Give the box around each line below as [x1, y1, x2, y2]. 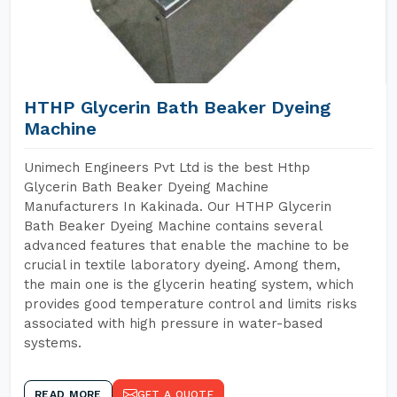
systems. [24, 335, 82, 351]
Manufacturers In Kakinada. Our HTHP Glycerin [24, 198, 331, 214]
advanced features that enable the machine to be [24, 237, 349, 253]
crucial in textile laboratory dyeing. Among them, [24, 257, 340, 273]
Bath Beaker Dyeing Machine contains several [24, 218, 322, 234]
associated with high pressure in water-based [24, 315, 323, 331]
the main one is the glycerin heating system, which [24, 276, 354, 292]
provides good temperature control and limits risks [24, 296, 357, 312]
